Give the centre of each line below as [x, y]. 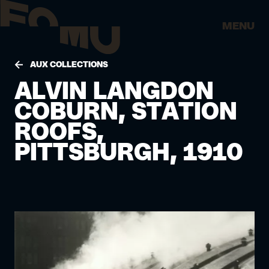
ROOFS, [59, 133]
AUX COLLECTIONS [69, 65]
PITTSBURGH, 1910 [129, 153]
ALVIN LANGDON [114, 92]
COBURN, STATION [126, 112]
